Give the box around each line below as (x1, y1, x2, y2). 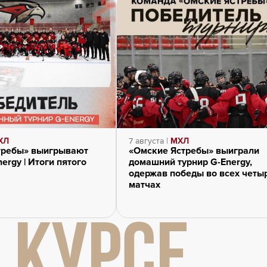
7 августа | (128, 135, 170, 146)
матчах (128, 178, 160, 191)
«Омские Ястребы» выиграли (128, 144, 259, 157)
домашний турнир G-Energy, (128, 156, 252, 168)
